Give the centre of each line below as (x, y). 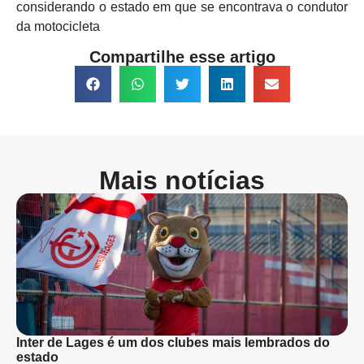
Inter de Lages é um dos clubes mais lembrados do (173, 343)
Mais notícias (182, 181)
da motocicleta (58, 26)
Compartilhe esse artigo (182, 57)
